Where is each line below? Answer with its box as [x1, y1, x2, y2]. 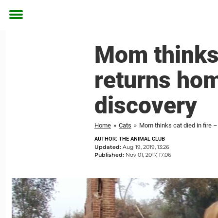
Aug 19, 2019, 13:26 [123, 144, 169, 150]
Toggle [9, 17, 36, 27]
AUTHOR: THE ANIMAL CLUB [94, 136, 165, 142]
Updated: [94, 144, 123, 150]
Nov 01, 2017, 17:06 [126, 151, 171, 158]
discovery [94, 91, 197, 119]
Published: [94, 151, 126, 158]
